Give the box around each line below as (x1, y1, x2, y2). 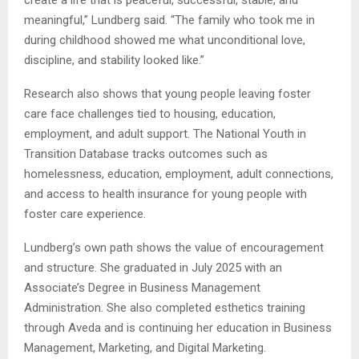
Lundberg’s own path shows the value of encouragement (24, 240, 324, 255)
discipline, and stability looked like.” (24, 52, 204, 67)
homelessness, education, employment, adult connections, (24, 166, 333, 181)
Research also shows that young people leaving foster (24, 86, 311, 101)
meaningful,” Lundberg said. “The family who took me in (24, 12, 315, 27)
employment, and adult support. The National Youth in (24, 126, 306, 141)
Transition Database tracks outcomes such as (24, 146, 268, 161)
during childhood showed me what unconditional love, (24, 32, 305, 47)
